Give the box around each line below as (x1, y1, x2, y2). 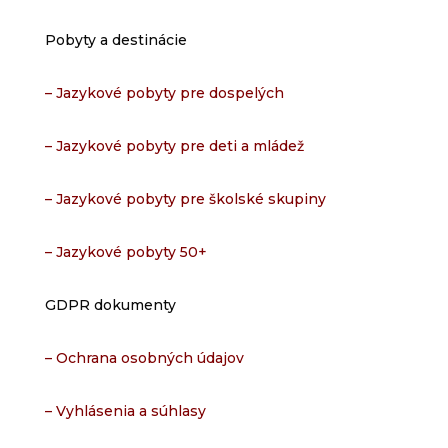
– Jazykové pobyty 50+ (44, 243, 207, 262)
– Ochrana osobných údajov (44, 349, 244, 368)
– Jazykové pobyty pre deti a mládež (44, 137, 304, 156)
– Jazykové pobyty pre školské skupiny (44, 190, 326, 209)
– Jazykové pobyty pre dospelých (44, 84, 284, 103)
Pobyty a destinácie (44, 31, 187, 50)
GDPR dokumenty (44, 296, 176, 315)
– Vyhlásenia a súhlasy (44, 402, 206, 421)
